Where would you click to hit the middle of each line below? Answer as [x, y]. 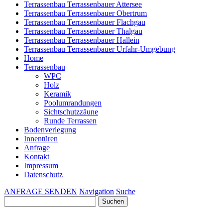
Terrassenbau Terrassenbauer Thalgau [83, 31]
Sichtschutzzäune [71, 112]
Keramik [57, 94]
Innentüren [41, 139]
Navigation [97, 191]
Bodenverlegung [50, 130]
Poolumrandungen [73, 103]
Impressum [41, 166]
